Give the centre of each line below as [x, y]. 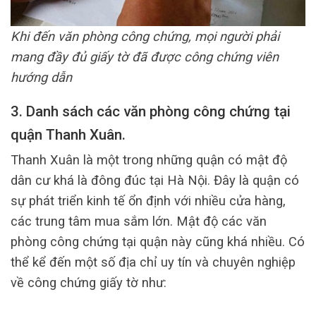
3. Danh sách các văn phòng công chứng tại [151, 112]
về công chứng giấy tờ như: [89, 283]
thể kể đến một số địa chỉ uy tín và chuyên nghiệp [153, 262]
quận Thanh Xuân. [70, 135]
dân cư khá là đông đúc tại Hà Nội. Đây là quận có [155, 181]
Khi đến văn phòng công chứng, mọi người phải [145, 36]
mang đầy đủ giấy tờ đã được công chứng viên [145, 56]
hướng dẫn [41, 77]
